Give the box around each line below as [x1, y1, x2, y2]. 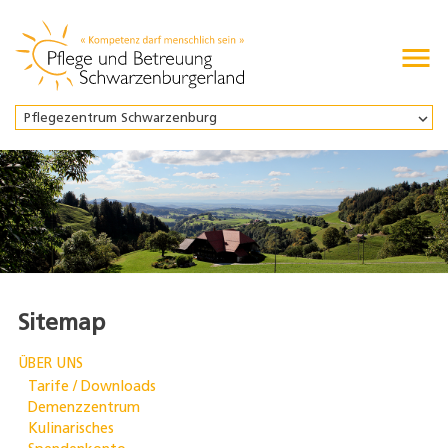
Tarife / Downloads [27, 380, 156, 396]
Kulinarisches [27, 422, 114, 438]
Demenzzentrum [27, 401, 140, 417]
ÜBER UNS [17, 357, 83, 373]
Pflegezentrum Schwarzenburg [24, 112, 217, 125]
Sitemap [17, 312, 105, 336]
